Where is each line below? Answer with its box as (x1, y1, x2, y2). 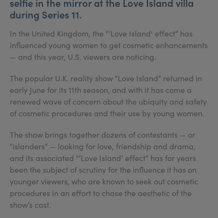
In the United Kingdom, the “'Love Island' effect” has (10, 28, 193, 38)
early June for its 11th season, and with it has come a (10, 85, 192, 95)
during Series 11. (10, 7, 82, 21)
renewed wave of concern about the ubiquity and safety (10, 96, 207, 107)
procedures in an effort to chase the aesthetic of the (10, 188, 192, 198)
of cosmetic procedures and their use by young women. (10, 108, 204, 118)
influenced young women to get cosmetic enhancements (10, 40, 208, 50)
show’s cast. (10, 200, 51, 210)
